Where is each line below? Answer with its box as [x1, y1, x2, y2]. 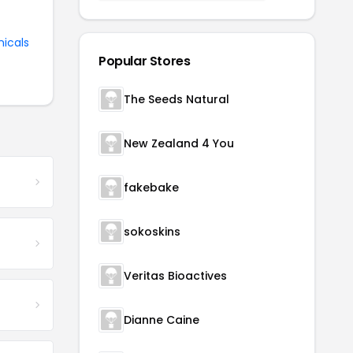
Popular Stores [98, 52, 191, 71]
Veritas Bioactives [124, 268, 227, 284]
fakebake [124, 180, 179, 196]
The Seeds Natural [124, 91, 229, 108]
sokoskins [124, 224, 180, 240]
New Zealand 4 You [124, 136, 234, 152]
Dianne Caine [124, 312, 199, 329]
